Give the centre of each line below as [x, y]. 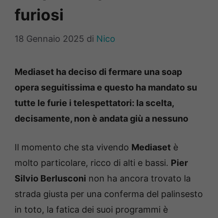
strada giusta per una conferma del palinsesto [109, 194]
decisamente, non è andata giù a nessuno [101, 119]
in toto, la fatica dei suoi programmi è [91, 210]
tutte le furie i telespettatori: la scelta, [94, 103]
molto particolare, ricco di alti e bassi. [93, 163]
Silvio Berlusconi [50, 179]
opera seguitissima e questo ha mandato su [106, 88]
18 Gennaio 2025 [49, 39]
